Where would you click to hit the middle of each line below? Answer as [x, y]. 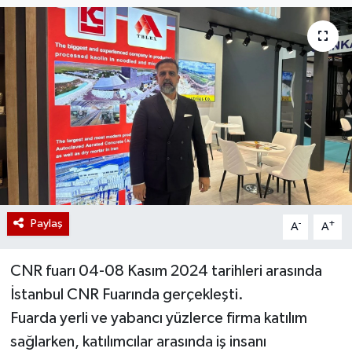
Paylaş [46, 223]
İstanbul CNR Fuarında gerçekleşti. [126, 294]
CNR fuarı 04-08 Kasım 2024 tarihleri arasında [166, 271]
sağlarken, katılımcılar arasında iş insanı [138, 341]
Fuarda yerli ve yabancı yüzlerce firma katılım [158, 318]
